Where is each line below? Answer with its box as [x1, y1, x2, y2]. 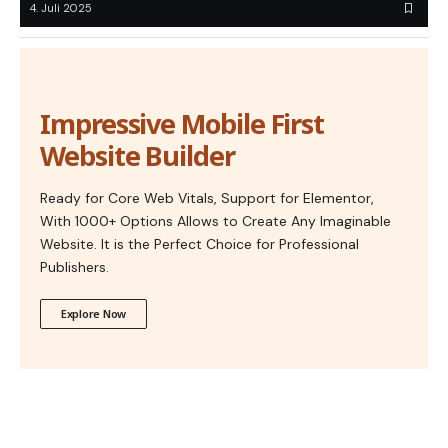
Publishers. [40, 258, 109, 277]
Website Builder [40, 137, 235, 175]
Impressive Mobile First [40, 105, 325, 143]
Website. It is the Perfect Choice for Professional [40, 235, 359, 254]
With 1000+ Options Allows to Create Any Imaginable [40, 212, 391, 231]
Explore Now [61, 306, 127, 322]
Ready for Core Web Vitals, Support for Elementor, [40, 189, 374, 208]
